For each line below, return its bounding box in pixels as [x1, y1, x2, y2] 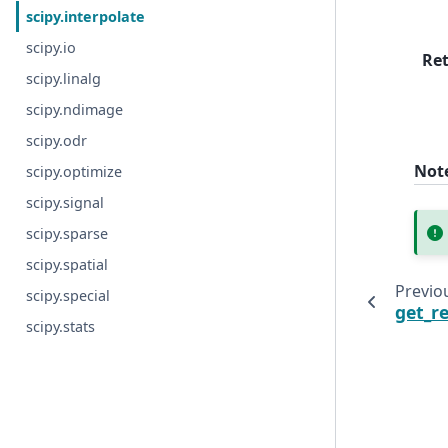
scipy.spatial [26, 255, 109, 274]
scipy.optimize [26, 162, 123, 181]
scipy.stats [26, 317, 96, 336]
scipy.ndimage [26, 100, 124, 119]
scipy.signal [26, 193, 105, 212]
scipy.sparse [26, 224, 109, 243]
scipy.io [26, 38, 77, 57]
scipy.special [26, 286, 111, 305]
